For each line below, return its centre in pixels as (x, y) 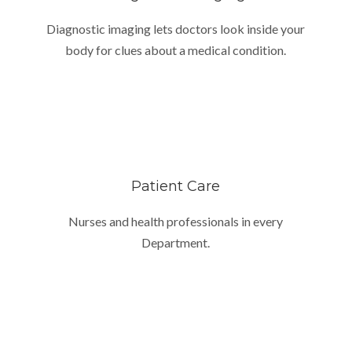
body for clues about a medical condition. (176, 49)
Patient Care (176, 186)
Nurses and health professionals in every (176, 221)
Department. (176, 242)
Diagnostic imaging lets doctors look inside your (176, 28)
